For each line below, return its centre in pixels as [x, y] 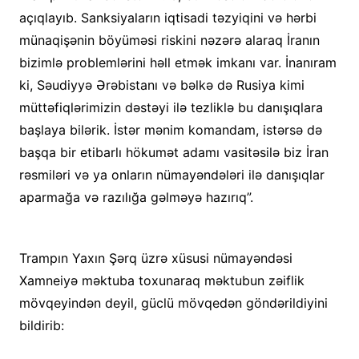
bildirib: [41, 325]
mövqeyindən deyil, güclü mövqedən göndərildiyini [173, 303]
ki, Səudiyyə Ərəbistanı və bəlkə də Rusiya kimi [161, 85]
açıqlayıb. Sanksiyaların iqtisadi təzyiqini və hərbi [167, 18]
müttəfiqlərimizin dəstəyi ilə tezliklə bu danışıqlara [171, 107]
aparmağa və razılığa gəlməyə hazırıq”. [136, 197]
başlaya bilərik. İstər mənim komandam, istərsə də [170, 130]
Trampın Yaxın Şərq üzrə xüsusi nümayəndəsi [155, 258]
